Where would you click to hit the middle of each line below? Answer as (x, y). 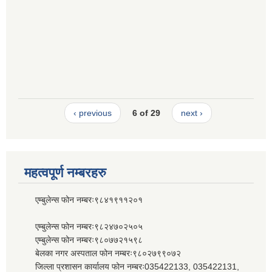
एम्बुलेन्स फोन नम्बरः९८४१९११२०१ (80, 199)
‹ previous (92, 113)
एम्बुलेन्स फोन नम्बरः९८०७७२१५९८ (80, 240)
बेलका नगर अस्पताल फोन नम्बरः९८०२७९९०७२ (100, 253)
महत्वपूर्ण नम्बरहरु (65, 172)
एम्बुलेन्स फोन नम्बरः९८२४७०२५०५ (80, 226)
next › (192, 113)
